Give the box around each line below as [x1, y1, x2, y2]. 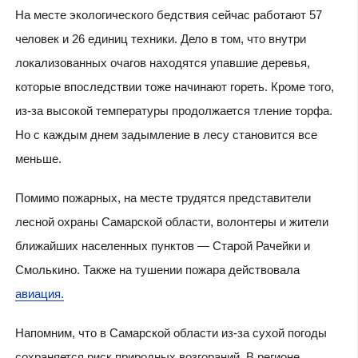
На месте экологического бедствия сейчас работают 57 [14, 7, 322, 22]
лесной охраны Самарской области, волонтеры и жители [14, 214, 328, 229]
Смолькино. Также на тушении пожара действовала [14, 262, 300, 276]
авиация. [14, 286, 64, 300]
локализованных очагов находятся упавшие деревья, [14, 55, 310, 70]
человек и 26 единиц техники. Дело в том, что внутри [14, 31, 306, 46]
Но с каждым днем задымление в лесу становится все [14, 127, 317, 141]
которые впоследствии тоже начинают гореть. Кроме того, [14, 79, 334, 93]
